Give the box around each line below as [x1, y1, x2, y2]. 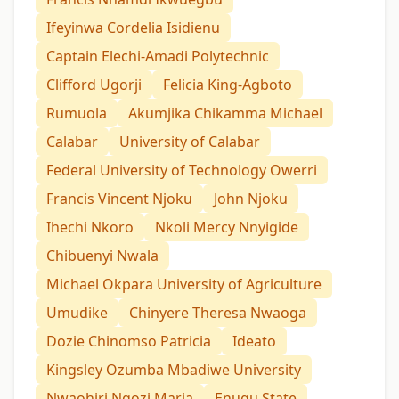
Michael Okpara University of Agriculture [46, 274, 322, 295]
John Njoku [214, 189, 288, 209]
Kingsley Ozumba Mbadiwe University [46, 360, 301, 380]
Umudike [46, 303, 108, 323]
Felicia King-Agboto [163, 75, 292, 95]
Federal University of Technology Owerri [46, 160, 317, 181]
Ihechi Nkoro [46, 217, 134, 238]
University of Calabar [119, 132, 260, 152]
